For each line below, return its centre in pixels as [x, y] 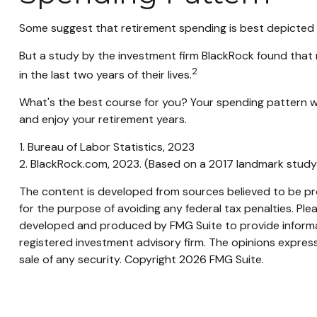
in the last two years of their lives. [105, 75]
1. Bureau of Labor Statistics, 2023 [106, 147]
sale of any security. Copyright [99, 260]
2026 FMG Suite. [221, 260]
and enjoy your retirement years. [103, 120]
